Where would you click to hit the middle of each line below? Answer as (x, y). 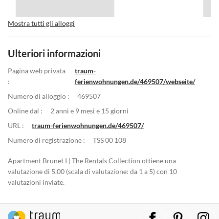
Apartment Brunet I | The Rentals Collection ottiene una (92, 160)
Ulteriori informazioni (54, 53)
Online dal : (25, 110)
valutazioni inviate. (36, 182)
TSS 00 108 (109, 140)
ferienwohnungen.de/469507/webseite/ (135, 81)
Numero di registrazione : (46, 140)
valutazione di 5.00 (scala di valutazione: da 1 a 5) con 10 (92, 171)
